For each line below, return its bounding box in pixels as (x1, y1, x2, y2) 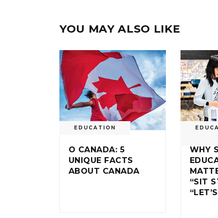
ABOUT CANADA (69, 166, 140, 176)
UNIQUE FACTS (69, 155, 133, 165)
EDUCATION (74, 124, 116, 131)
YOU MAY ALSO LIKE (59, 22, 181, 36)
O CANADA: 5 (69, 145, 125, 154)
